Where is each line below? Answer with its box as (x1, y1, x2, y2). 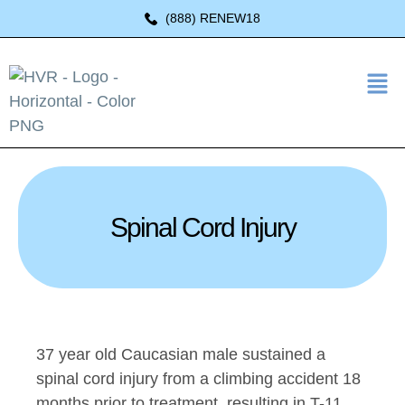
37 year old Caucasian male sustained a (36, 345, 325, 363)
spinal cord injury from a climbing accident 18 (36, 370, 361, 388)
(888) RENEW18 (165, 11, 260, 25)
